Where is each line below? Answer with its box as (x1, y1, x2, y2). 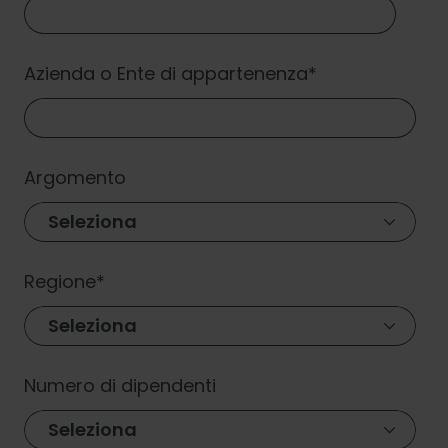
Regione (24, 269, 96, 294)
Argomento (24, 165, 126, 190)
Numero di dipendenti (24, 373, 216, 398)
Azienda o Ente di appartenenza (24, 61, 308, 86)
